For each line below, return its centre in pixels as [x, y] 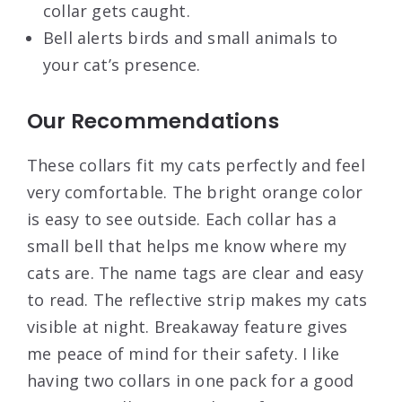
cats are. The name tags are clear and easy [196, 273]
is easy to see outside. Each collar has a [182, 219]
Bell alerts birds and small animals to [191, 38]
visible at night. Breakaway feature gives [188, 327]
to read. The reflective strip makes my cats [197, 300]
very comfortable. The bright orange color [195, 192]
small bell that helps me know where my [187, 246]
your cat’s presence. [122, 65]
